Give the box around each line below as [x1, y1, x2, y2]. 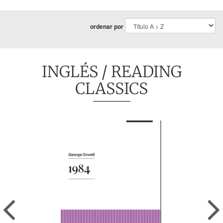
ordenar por [90, 22, 123, 31]
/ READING [98, 62, 182, 81]
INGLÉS [41, 62, 98, 81]
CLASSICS [75, 79, 148, 98]
